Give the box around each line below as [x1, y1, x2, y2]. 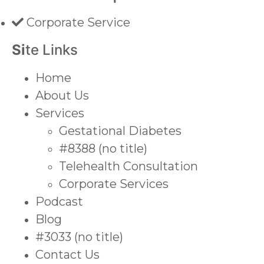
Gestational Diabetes [59, 124, 181, 138]
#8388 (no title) [59, 141, 147, 156]
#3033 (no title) [35, 230, 123, 245]
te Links [25, 41, 78, 59]
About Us [35, 88, 89, 103]
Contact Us [35, 247, 100, 262]
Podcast [35, 194, 83, 209]
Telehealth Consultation [59, 159, 198, 174]
